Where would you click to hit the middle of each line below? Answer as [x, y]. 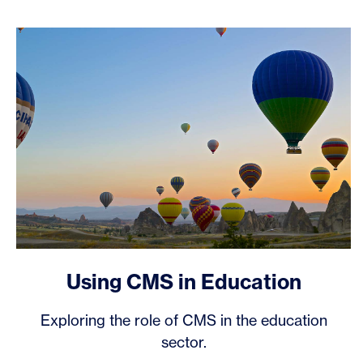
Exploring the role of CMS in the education [184, 320]
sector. [184, 342]
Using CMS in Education [184, 282]
